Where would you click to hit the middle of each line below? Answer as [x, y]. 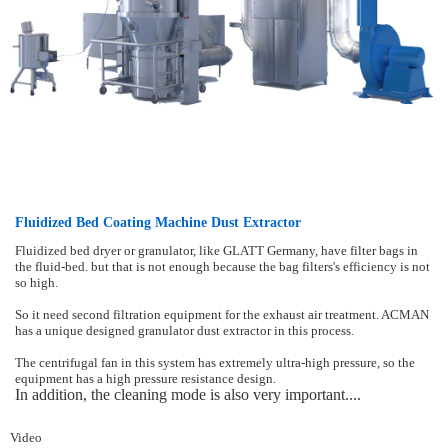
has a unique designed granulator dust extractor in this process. [184, 330]
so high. [38, 282]
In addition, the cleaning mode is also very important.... [188, 394]
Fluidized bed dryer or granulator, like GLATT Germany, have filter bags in [216, 250]
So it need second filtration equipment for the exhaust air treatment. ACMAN [222, 314]
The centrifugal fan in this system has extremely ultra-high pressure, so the [215, 362]
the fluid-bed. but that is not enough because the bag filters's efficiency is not [222, 266]
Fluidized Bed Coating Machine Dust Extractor [158, 222]
